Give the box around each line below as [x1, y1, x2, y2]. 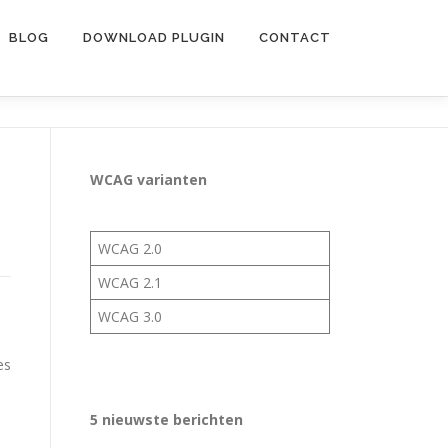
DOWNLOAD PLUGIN [83, 30, 225, 45]
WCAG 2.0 [98, 239, 162, 258]
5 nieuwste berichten [90, 410, 243, 429]
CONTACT [259, 30, 331, 45]
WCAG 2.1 [98, 273, 162, 292]
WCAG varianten [90, 170, 207, 189]
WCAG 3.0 [98, 307, 162, 326]
